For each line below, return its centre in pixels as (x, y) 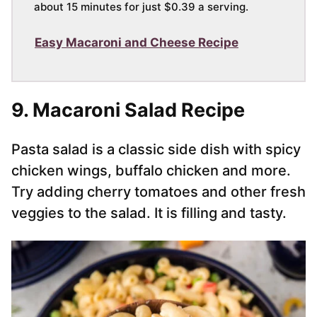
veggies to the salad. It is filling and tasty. (149, 213)
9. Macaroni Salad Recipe (128, 110)
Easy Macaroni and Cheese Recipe (137, 43)
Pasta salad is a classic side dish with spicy (156, 150)
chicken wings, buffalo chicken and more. (151, 171)
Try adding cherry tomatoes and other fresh (158, 192)
